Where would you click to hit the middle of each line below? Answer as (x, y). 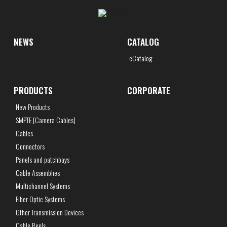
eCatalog (140, 58)
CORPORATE (148, 90)
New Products (32, 106)
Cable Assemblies (37, 172)
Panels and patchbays (42, 159)
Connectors (30, 146)
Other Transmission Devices (49, 212)
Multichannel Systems (43, 185)
